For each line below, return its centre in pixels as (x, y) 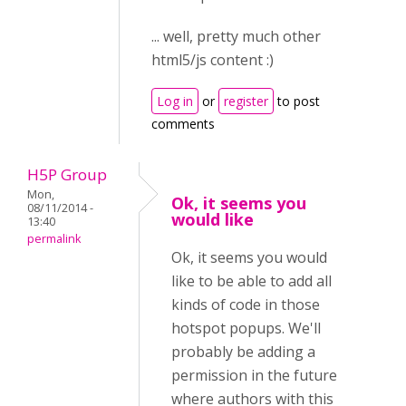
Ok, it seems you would (249, 257)
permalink (54, 239)
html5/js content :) (213, 60)
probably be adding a (243, 352)
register (246, 101)
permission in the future (254, 375)
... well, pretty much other (236, 36)
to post (297, 101)
